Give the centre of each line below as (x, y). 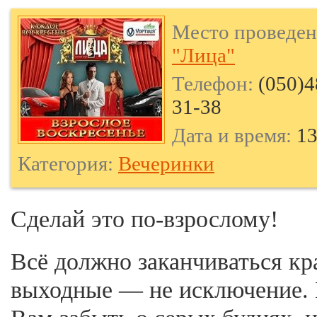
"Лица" (203, 55)
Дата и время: (232, 135)
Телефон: (213, 83)
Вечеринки (166, 163)
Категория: (65, 163)
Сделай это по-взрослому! (144, 219)
